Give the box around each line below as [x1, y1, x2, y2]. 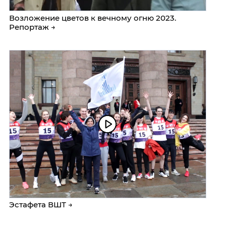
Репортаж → [9, 22, 55, 32]
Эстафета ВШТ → [9, 200, 73, 210]
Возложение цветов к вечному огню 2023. [9, 13, 176, 23]
